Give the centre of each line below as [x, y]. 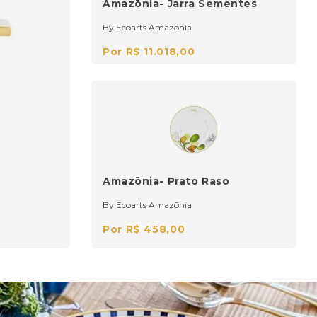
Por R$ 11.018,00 [149, 52]
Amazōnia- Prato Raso [166, 181]
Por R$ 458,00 [144, 229]
